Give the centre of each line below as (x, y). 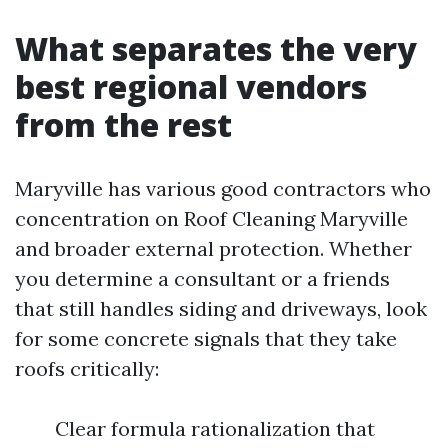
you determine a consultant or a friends (202, 278)
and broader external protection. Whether (213, 248)
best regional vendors (191, 86)
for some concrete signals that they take (206, 338)
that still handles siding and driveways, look (221, 308)
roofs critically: (87, 368)
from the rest (123, 124)
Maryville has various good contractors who (223, 188)
